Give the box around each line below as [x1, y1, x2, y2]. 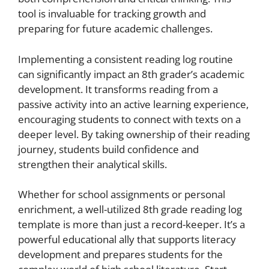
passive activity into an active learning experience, [18, 97, 249, 111]
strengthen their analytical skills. [18, 157, 167, 171]
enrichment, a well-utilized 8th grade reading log [18, 202, 242, 216]
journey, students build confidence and [18, 142, 199, 156]
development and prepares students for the [18, 247, 223, 261]
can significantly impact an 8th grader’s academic [18, 67, 244, 81]
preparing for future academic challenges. [18, 22, 213, 35]
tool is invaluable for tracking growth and [18, 7, 206, 20]
